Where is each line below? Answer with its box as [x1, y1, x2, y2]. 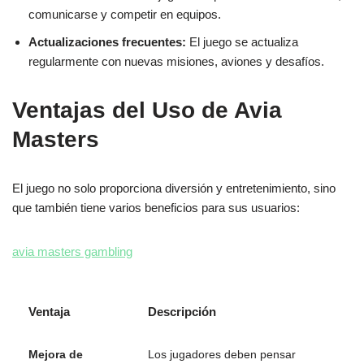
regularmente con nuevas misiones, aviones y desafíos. [28, 54, 324, 69]
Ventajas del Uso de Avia [12, 97, 282, 123]
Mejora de [28, 349, 83, 362]
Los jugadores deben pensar [148, 349, 296, 362]
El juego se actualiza [186, 35, 298, 50]
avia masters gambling [12, 245, 132, 259]
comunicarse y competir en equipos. [28, 7, 221, 22]
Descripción [148, 305, 216, 319]
